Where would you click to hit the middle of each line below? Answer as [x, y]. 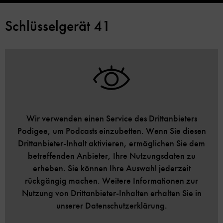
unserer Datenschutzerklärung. [111, 205]
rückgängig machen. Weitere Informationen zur [111, 180]
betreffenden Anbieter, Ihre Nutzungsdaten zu [111, 156]
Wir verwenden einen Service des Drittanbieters [111, 118]
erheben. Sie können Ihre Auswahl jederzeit [111, 168]
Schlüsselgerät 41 [58, 26]
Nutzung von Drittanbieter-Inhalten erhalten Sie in [111, 193]
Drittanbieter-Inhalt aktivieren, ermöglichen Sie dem [111, 143]
